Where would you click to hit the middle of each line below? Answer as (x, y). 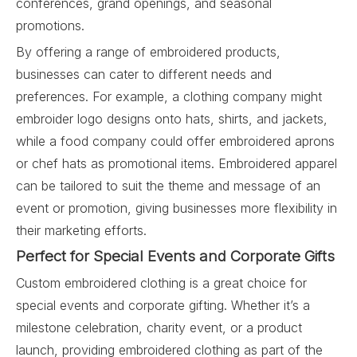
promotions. (50, 25)
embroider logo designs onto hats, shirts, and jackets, (172, 119)
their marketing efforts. (81, 230)
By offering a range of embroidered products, (148, 52)
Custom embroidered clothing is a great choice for (161, 283)
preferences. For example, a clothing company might (169, 96)
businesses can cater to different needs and (144, 74)
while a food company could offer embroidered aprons (175, 141)
